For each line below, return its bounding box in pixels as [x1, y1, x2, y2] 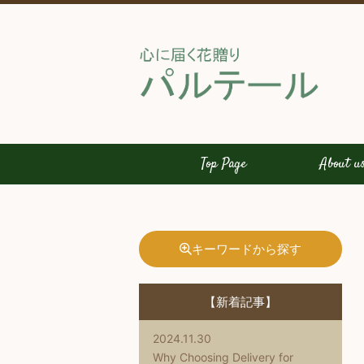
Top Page [200, 154, 246, 174]
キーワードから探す [192, 240, 301, 257]
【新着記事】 [204, 293, 277, 310]
